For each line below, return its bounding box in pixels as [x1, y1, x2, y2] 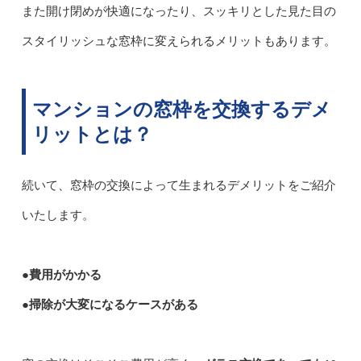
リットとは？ [31, 122, 152, 145]
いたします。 [21, 208, 94, 222]
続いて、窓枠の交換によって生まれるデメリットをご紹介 [21, 178, 336, 192]
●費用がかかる [21, 268, 102, 281]
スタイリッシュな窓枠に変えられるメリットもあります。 [21, 34, 336, 48]
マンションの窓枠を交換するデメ [31, 98, 331, 120]
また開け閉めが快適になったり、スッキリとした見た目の [21, 4, 336, 18]
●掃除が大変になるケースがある [21, 297, 198, 311]
